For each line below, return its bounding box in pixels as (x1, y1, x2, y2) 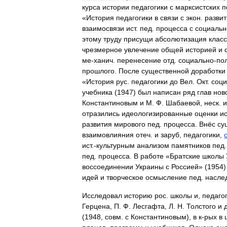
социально (178, 56, 214, 64)
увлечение (124, 46, 159, 54)
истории (102, 3, 129, 11)
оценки (195, 109, 218, 118)
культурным (96, 141, 135, 149)
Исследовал (82, 192, 122, 200)
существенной (141, 67, 189, 75)
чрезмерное (82, 46, 122, 54)
